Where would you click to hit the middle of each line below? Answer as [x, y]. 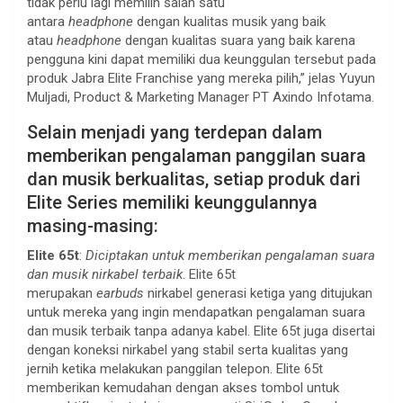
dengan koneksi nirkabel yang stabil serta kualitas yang [188, 349]
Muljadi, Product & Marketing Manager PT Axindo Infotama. [201, 97]
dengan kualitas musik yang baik [231, 21]
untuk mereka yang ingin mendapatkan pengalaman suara [196, 312]
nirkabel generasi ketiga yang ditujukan [258, 293]
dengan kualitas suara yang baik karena [238, 40]
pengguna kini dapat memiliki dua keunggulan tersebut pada [201, 59]
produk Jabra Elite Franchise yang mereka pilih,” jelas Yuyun [201, 78]
